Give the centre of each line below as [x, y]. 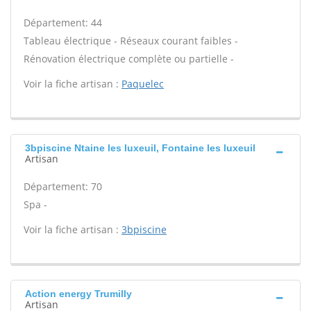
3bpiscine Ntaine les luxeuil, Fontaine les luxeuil [140, 148]
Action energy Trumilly [78, 294]
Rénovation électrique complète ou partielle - [129, 59]
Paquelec [143, 84]
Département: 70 [63, 186]
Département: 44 [63, 23]
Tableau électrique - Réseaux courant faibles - [131, 41]
